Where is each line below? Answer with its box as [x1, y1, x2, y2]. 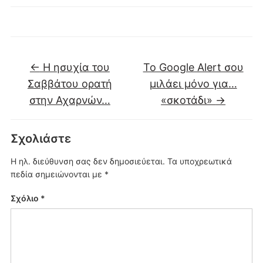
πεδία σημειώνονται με [10, 169, 104, 180]
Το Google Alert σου [143, 61, 244, 74]
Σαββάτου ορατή [27, 77, 112, 90]
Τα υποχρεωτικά [167, 156, 232, 167]
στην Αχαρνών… [29, 94, 110, 107]
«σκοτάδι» [161, 94, 216, 107]
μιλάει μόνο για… [149, 77, 237, 90]
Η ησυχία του [39, 61, 110, 74]
